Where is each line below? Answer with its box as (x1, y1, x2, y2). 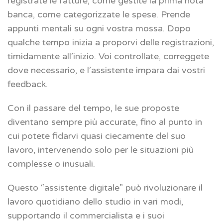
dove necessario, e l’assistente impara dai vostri (7, 64, 205, 76)
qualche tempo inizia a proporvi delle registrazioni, (7, 36, 214, 48)
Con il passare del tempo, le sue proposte (7, 102, 179, 113)
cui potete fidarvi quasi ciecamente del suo (7, 130, 186, 141)
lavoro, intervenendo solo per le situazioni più (7, 144, 194, 155)
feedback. (7, 78, 48, 90)
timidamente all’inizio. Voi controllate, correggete (7, 50, 209, 62)
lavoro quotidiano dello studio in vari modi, (7, 196, 183, 207)
